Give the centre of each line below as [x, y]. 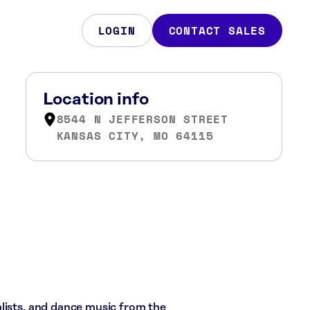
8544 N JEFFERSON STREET [142, 119]
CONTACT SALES [217, 30]
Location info [95, 100]
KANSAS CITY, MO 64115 [135, 136]
